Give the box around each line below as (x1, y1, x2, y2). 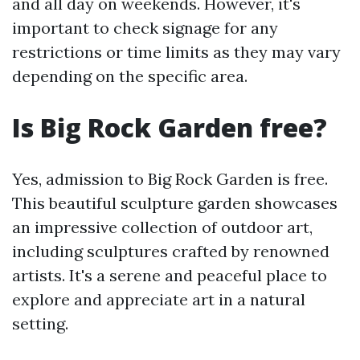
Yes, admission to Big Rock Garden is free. (12, 169, 328, 189)
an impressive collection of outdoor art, (12, 217, 313, 237)
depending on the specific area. (12, 66, 247, 86)
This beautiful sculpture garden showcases (12, 193, 337, 213)
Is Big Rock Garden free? (12, 110, 327, 145)
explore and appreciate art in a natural (12, 289, 305, 309)
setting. (12, 313, 68, 333)
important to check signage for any (12, 18, 278, 38)
